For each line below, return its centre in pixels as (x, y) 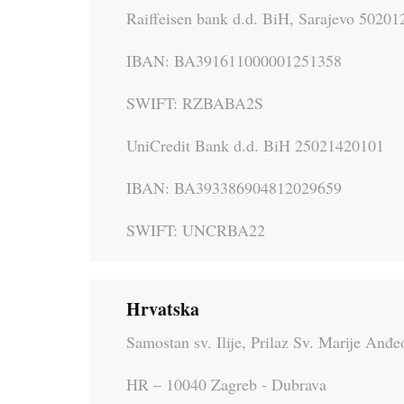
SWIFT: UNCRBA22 (196, 230)
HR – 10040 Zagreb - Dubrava (226, 384)
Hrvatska (163, 308)
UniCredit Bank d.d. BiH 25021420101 (255, 145)
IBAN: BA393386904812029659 (234, 187)
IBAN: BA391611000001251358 (234, 60)
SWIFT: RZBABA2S (195, 102)
